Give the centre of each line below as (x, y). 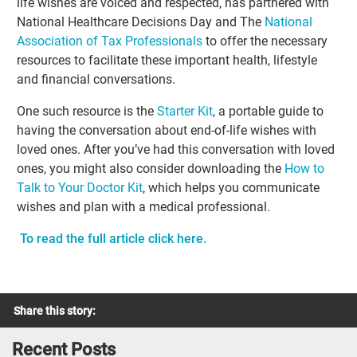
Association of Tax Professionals (110, 41)
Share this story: (55, 310)
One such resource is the (87, 112)
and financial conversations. (96, 80)
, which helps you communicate (231, 188)
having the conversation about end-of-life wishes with (167, 131)
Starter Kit (185, 112)
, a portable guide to (269, 112)
